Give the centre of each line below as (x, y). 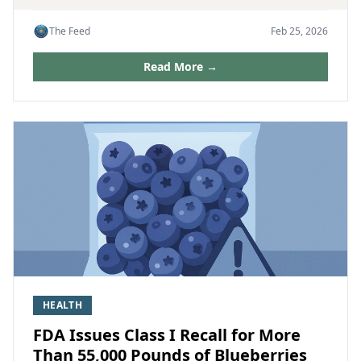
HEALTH (62, 305)
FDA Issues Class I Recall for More (167, 335)
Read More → (180, 66)
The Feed (70, 31)
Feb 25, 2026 (299, 31)
